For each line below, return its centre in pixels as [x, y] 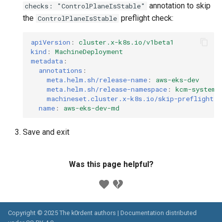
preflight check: [146, 18]
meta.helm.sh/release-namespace [107, 89]
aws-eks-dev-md [91, 108]
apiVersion [51, 42]
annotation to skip [179, 6]
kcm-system [196, 89]
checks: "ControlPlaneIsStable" [85, 6]
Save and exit [46, 132]
